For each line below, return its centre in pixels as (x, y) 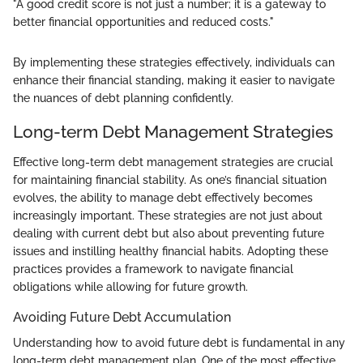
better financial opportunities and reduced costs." (143, 21)
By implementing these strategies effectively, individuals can (174, 62)
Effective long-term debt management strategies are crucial (173, 162)
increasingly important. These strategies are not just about (168, 216)
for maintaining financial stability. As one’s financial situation (170, 180)
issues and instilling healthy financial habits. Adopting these (171, 252)
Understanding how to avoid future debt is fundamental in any (179, 343)
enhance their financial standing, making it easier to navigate (174, 80)
